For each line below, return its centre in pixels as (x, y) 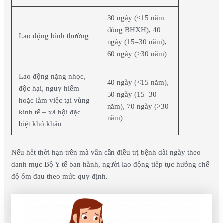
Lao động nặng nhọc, (53, 76)
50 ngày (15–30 (132, 94)
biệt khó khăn (41, 124)
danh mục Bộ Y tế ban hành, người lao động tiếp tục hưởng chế (110, 164)
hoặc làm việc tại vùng (55, 100)
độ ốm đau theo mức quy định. (59, 176)
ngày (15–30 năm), (137, 42)
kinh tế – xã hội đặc (50, 112)
